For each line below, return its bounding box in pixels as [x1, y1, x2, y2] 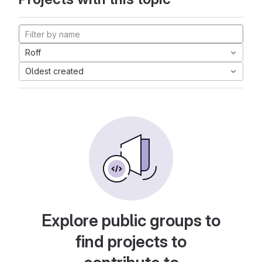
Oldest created [25, 66, 84, 76]
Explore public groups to [42, 211, 220, 230]
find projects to [75, 232, 187, 251]
